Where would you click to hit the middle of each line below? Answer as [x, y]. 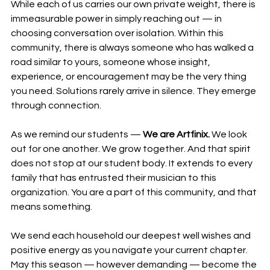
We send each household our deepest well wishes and [132, 236]
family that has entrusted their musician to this [115, 178]
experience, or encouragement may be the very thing [130, 77]
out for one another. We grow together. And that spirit [132, 149]
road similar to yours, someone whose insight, [111, 62]
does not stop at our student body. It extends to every [133, 164]
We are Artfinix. [176, 135]
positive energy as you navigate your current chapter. [130, 250]
